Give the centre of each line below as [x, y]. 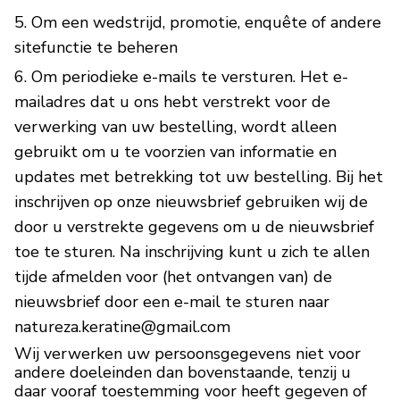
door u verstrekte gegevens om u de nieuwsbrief [194, 227]
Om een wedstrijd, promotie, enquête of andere [206, 22]
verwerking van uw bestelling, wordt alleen [175, 127]
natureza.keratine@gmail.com [122, 327]
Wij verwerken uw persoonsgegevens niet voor [187, 353]
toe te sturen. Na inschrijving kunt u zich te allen [192, 252]
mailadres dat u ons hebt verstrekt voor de [172, 102]
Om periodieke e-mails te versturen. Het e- [190, 77]
